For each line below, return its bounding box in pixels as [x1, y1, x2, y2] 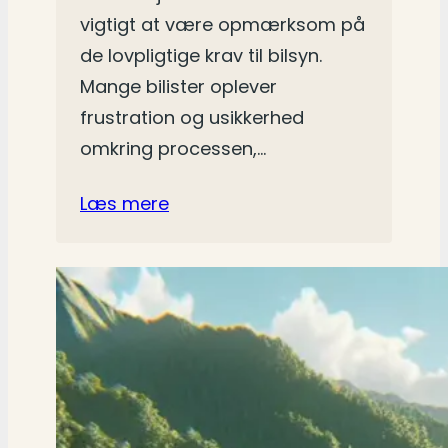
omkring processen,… [80, 136, 266, 162]
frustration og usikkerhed [80, 105, 304, 131]
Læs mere [80, 191, 169, 217]
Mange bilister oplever [80, 74, 277, 100]
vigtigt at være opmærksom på [80, 12, 365, 38]
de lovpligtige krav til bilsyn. [80, 43, 322, 69]
